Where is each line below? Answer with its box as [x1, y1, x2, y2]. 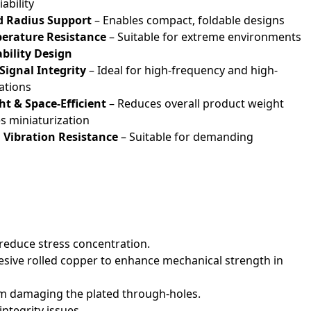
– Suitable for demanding [117, 128, 253, 144]
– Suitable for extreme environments [106, 28, 301, 44]
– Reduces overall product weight [108, 95, 284, 111]
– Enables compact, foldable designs [94, 12, 285, 28]
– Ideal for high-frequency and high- [88, 62, 278, 78]
